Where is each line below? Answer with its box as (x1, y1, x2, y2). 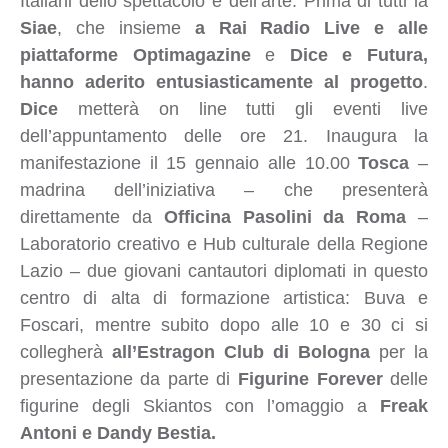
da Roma (323, 206, 407, 227)
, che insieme (56, 17, 195, 38)
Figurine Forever (238, 368, 383, 389)
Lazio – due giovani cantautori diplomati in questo (19, 260, 428, 281)
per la (370, 341, 429, 362)
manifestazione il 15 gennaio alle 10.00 (19, 152, 359, 173)
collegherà (19, 341, 112, 362)
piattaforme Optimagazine (19, 44, 266, 65)
